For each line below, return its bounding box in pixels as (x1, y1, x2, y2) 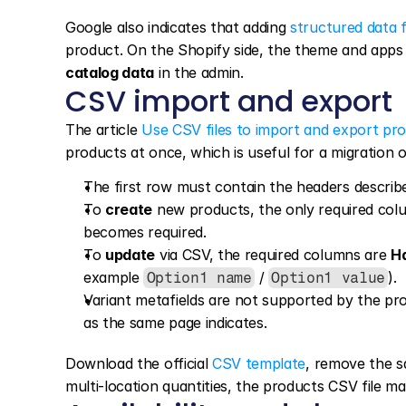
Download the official (65, 354, 212, 372)
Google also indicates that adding (65, 18, 291, 36)
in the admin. (154, 63, 244, 82)
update (105, 246, 156, 264)
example (83, 268, 144, 286)
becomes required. (83, 223, 207, 241)
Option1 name (146, 269, 252, 286)
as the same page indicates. (83, 314, 267, 332)
